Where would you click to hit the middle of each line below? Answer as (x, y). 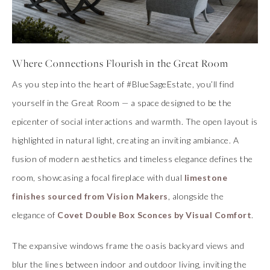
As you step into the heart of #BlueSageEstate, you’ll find (123, 84)
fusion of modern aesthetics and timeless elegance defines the (133, 159)
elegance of (35, 215)
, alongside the (196, 196)
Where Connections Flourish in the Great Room (120, 64)
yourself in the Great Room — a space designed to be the (122, 102)
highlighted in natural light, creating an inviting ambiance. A (125, 140)
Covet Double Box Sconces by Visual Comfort (154, 215)
